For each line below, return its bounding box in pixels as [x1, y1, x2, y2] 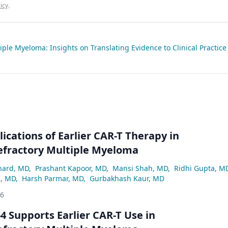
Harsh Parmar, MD [22, 173, 83, 183]
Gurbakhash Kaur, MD [90, 173, 164, 183]
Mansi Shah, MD [112, 163, 168, 173]
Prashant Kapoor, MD [35, 163, 106, 173]
